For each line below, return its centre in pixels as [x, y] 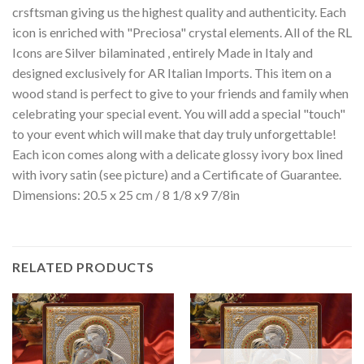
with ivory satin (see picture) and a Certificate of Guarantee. [177, 175]
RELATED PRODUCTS [83, 266]
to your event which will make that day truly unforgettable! [174, 134]
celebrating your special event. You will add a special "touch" [179, 114]
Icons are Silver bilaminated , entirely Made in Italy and [162, 53]
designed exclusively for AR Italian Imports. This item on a [172, 73]
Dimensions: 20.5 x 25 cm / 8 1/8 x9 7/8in [126, 195]
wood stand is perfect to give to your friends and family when [180, 93]
